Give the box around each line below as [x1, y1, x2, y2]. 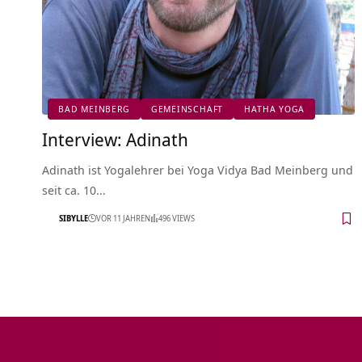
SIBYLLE [59, 213, 88, 225]
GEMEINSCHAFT [150, 103, 224, 116]
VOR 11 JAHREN [96, 213, 150, 225]
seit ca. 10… [42, 181, 106, 198]
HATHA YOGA [244, 103, 305, 116]
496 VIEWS [158, 213, 195, 225]
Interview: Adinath [42, 126, 188, 151]
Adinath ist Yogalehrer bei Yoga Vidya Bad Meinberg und [42, 161, 353, 178]
